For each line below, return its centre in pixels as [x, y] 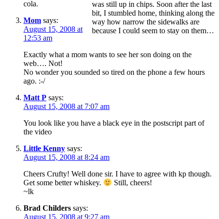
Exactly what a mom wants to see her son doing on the [108, 54]
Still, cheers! [132, 183]
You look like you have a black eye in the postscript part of [114, 123]
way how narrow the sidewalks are [146, 22]
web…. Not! [43, 63]
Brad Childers [47, 208]
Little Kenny [44, 148]
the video [38, 131]
